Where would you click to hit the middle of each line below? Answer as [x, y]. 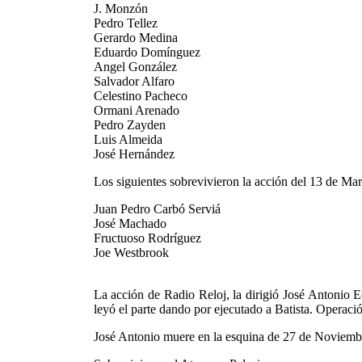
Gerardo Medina [135, 38]
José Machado [130, 223]
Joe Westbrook [131, 253]
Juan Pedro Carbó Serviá [157, 209]
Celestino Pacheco [140, 96]
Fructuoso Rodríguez [147, 238]
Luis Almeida [128, 139]
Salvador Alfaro [134, 81]
